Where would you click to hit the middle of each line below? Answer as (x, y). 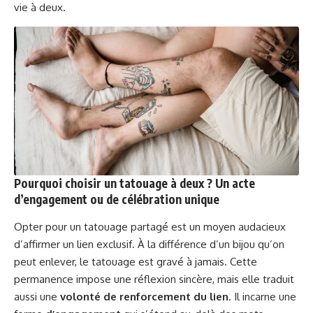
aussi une (37, 297)
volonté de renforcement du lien (144, 297)
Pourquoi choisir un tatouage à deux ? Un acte (134, 183)
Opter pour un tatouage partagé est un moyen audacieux (150, 227)
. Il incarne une (262, 297)
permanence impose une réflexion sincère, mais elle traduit (154, 279)
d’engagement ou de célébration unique (117, 199)
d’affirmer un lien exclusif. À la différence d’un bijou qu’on (149, 245)
